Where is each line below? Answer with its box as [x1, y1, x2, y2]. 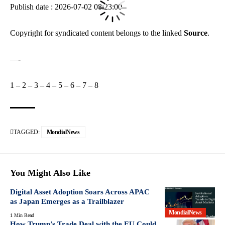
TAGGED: [14, 128, 40, 136]
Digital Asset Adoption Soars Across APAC [10, 187, 150, 196]
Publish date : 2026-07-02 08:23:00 [10, 2, 122, 11]
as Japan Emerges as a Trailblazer [10, 197, 124, 205]
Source [184, 28, 207, 37]
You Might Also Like [10, 167, 90, 178]
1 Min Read [10, 212, 34, 218]
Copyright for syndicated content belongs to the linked [10, 28, 184, 37]
